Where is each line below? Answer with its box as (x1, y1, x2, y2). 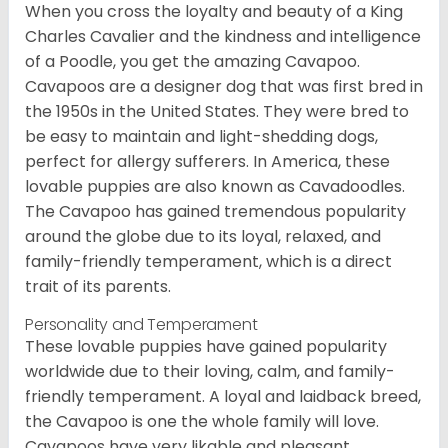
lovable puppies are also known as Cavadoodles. (25, 175, 405, 199)
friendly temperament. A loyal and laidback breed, (25, 385, 421, 409)
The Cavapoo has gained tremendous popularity (25, 200, 406, 224)
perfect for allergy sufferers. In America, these (25, 150, 390, 174)
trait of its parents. (25, 275, 171, 299)
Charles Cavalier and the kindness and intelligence (25, 25, 421, 49)
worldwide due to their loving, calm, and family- (25, 360, 395, 384)
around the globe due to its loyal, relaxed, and (25, 225, 381, 249)
